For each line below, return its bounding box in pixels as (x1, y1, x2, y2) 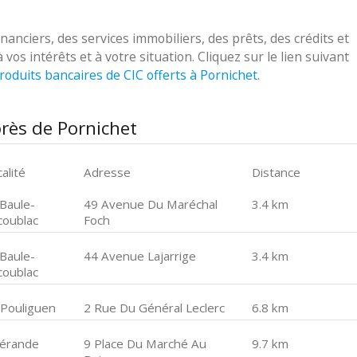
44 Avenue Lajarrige (84, 248, 197, 264)
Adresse (84, 164, 131, 180)
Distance (251, 164, 300, 180)
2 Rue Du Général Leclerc (84, 300, 226, 316)
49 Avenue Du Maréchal (84, 196, 218, 212)
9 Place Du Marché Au (84, 335, 207, 351)
